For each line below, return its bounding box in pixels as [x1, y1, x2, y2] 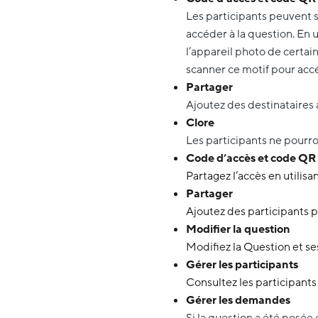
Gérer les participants [186, 256, 298, 273]
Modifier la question [186, 221, 290, 237]
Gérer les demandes [186, 292, 290, 308]
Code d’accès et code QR [186, 150, 316, 166]
